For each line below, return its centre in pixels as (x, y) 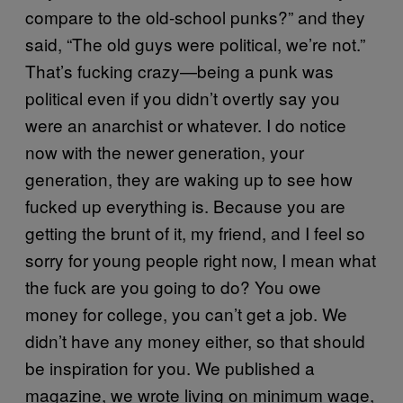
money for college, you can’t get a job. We (186, 313)
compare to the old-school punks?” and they (195, 16)
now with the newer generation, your (165, 151)
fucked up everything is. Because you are (185, 205)
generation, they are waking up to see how (189, 178)
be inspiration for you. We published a (170, 367)
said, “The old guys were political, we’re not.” (195, 43)
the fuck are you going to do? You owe (173, 286)
